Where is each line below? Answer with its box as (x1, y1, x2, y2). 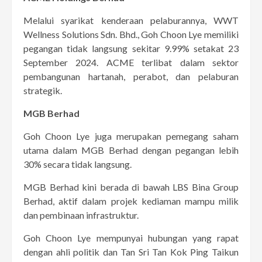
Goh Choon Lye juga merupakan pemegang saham (23, 130, 239, 142)
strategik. (23, 84, 62, 96)
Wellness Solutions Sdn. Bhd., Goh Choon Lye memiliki (23, 28, 239, 40)
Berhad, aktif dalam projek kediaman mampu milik (23, 195, 239, 206)
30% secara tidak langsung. (23, 158, 132, 170)
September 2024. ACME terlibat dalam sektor (23, 56, 239, 68)
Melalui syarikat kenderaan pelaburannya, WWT (23, 14, 239, 26)
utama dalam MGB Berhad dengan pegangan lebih (23, 144, 239, 156)
